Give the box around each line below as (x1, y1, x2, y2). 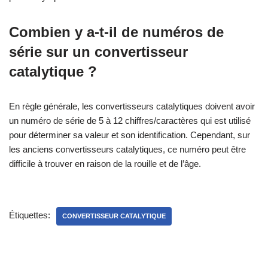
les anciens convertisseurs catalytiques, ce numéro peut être (9, 144, 246, 154)
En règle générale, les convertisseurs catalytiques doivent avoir (9, 100, 255, 111)
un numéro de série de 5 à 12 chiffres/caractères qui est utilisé (9, 115, 251, 126)
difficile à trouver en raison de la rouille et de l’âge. (9, 158, 201, 169)
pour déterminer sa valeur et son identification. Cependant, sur (9, 129, 250, 140)
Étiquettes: (9, 209, 50, 220)
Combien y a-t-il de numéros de (9, 23, 224, 40)
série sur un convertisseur (9, 43, 188, 60)
